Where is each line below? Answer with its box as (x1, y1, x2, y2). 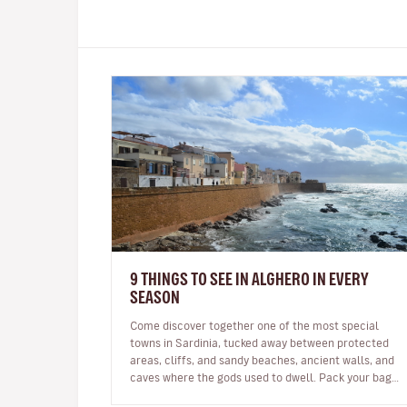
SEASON (130, 288, 180, 305)
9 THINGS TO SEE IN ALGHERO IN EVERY (130, 270, 369, 287)
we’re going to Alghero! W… (252, 388, 268, 400)
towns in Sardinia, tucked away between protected (130, 336, 389, 348)
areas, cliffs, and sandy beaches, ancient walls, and (130, 353, 394, 365)
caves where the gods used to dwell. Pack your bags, (130, 371, 400, 382)
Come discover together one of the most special (130, 319, 379, 331)
